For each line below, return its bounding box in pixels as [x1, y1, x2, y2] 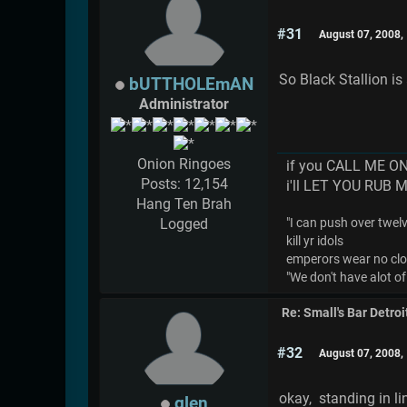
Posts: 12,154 [140, 174, 228, 193]
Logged [160, 214, 208, 233]
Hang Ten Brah [136, 194, 232, 213]
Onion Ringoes [137, 154, 231, 173]
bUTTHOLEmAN [128, 74, 253, 95]
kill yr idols [286, 233, 343, 250]
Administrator [139, 95, 229, 114]
